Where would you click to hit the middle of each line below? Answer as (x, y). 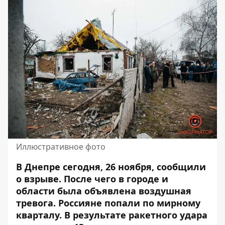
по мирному (170, 203)
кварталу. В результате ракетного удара (112, 215)
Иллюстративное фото (61, 147)
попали (122, 203)
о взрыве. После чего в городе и (92, 179)
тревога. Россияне (59, 203)
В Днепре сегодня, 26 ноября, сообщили (111, 167)
